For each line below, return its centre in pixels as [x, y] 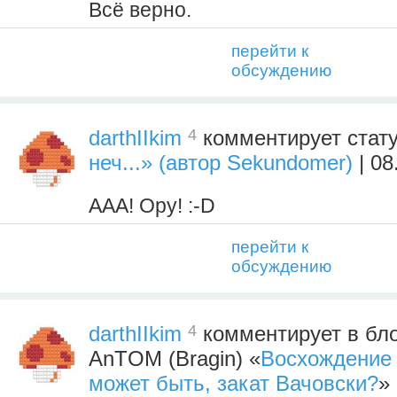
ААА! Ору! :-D [152, 206]
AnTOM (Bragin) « [175, 359]
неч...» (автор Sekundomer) [221, 163]
